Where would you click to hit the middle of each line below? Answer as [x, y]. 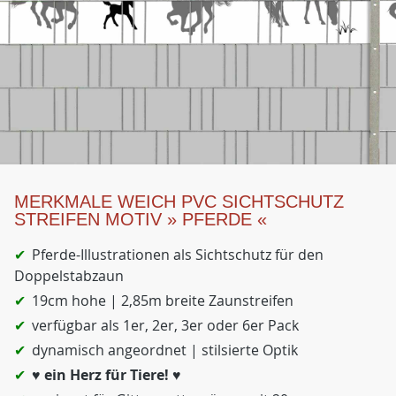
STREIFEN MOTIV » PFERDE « [141, 219]
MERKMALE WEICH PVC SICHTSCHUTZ [179, 202]
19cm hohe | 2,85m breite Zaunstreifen [163, 301]
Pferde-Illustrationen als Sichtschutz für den [178, 255]
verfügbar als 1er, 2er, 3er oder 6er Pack [165, 325]
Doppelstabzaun [69, 276]
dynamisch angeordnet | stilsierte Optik [165, 350]
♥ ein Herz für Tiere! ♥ [107, 375]
